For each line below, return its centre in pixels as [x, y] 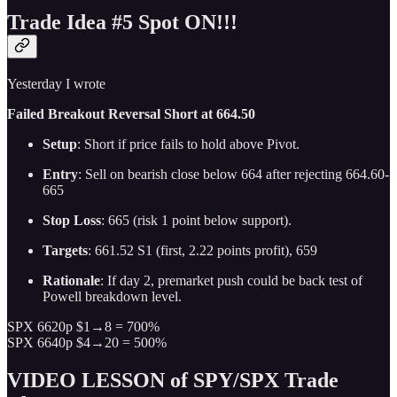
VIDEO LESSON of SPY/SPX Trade [173, 381]
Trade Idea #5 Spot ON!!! [122, 23]
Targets [65, 251]
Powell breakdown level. [112, 297]
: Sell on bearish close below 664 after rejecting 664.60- [234, 175]
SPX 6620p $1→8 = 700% [83, 327]
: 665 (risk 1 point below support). [196, 221]
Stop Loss [72, 221]
